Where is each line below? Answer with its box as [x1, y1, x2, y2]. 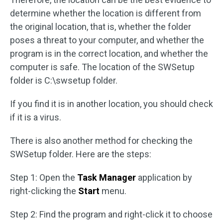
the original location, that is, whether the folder [10, 21, 191, 32]
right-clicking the [10, 186, 78, 196]
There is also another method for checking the [10, 135, 193, 146]
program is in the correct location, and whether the [10, 48, 208, 59]
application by [136, 172, 192, 183]
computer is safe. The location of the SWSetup [10, 62, 195, 72]
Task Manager [77, 172, 136, 183]
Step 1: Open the [10, 172, 77, 183]
